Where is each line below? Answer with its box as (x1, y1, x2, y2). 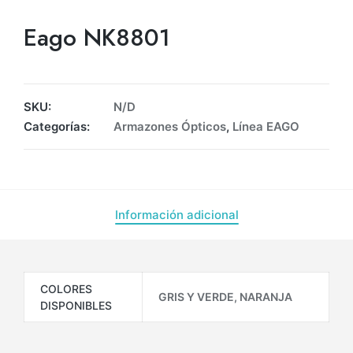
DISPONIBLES (40, 299, 112, 313)
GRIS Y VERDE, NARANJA (158, 290, 292, 304)
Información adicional (114, 207, 239, 223)
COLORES (40, 282, 92, 296)
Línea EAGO (232, 119, 299, 135)
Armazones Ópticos (113, 119, 226, 135)
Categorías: (24, 119, 90, 135)
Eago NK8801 (24, 20, 170, 55)
